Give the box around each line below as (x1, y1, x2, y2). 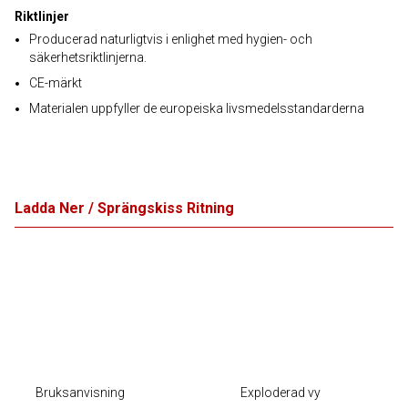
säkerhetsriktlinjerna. (29, 50, 147, 65)
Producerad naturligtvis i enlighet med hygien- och (29, 32, 312, 46)
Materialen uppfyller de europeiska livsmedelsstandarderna (29, 101, 364, 116)
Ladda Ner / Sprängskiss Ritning (15, 199, 234, 217)
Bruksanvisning (36, 385, 125, 400)
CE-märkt (29, 76, 82, 90)
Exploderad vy (240, 385, 321, 400)
